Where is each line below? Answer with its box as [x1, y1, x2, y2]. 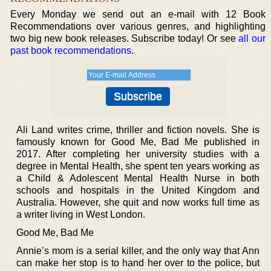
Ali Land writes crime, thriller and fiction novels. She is [16, 125, 260, 135]
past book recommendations [10, 45, 131, 56]
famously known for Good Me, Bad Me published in [16, 137, 260, 147]
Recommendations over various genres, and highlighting [10, 21, 266, 31]
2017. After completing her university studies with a [16, 149, 260, 159]
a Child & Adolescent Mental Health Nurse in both [16, 173, 260, 183]
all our [238, 33, 266, 44]
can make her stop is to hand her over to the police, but [16, 258, 260, 268]
